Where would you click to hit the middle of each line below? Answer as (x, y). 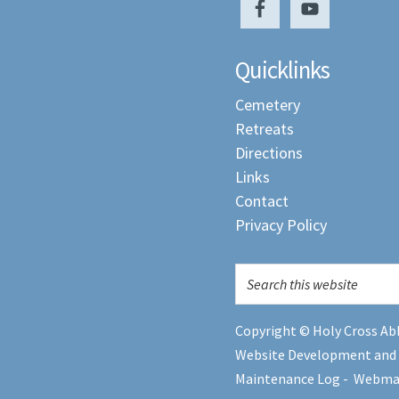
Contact (262, 201)
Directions (269, 153)
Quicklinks (282, 69)
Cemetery (268, 105)
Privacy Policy (281, 225)
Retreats (265, 129)
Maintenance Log (288, 379)
